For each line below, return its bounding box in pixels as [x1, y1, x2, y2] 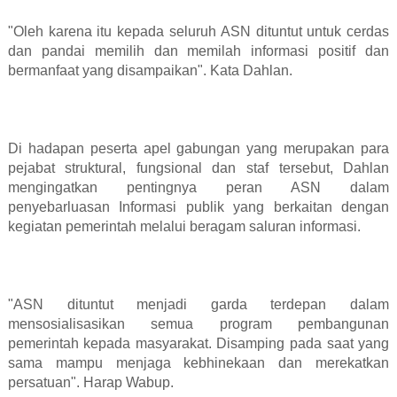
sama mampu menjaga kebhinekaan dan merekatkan [7, 355, 390, 371]
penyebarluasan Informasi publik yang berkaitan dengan [7, 199, 390, 215]
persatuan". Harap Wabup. [7, 375, 174, 391]
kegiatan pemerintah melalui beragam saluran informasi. [7, 219, 361, 235]
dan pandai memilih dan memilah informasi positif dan [7, 43, 390, 59]
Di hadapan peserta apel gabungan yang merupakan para [7, 141, 390, 157]
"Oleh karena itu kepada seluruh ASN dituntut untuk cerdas [7, 24, 390, 40]
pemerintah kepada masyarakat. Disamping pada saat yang [7, 336, 390, 352]
